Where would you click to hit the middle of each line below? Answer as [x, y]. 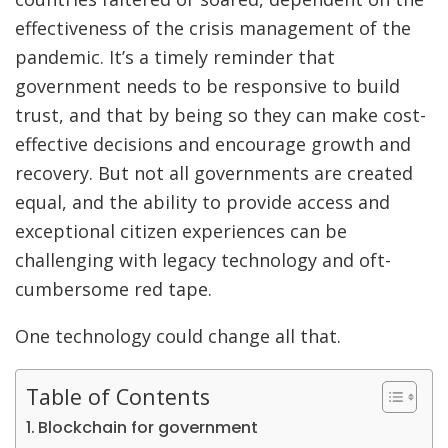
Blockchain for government [148, 427]
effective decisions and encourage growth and [213, 144]
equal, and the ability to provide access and [202, 202]
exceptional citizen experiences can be [181, 231]
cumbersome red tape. [113, 289]
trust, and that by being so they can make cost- [220, 115]
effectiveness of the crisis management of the [213, 28]
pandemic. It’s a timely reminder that [175, 57]
